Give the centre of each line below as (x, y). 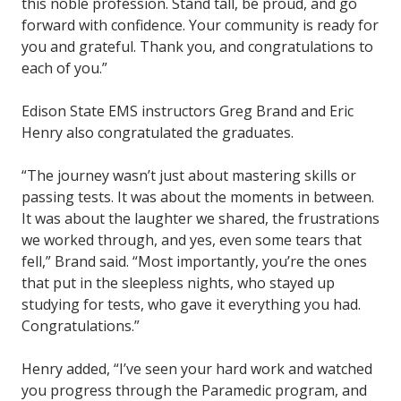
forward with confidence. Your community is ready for (200, 26)
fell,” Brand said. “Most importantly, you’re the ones (194, 262)
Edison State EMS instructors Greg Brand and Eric (188, 111)
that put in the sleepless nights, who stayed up (178, 283)
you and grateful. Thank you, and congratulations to (197, 47)
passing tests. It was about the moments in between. (198, 197)
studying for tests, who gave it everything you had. (191, 305)
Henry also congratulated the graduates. (158, 133)
